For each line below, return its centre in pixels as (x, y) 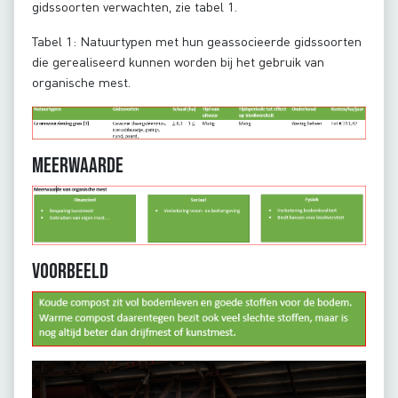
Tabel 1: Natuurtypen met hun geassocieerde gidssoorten (197, 42)
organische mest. (83, 83)
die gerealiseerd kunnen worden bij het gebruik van (178, 62)
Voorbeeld (70, 272)
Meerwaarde (78, 165)
